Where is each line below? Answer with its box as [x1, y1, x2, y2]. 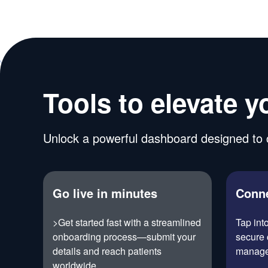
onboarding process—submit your [53, 230, 196, 243]
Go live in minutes [53, 184, 157, 202]
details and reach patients [53, 244, 162, 258]
